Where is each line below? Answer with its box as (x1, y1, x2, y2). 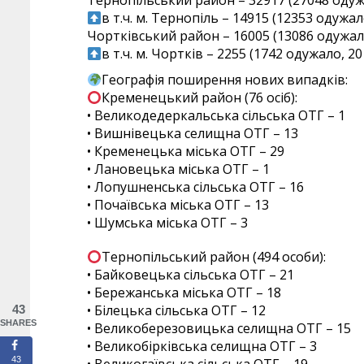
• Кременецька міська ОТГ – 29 (87, 142, 284, 161)
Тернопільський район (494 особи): (102, 248, 327, 266)
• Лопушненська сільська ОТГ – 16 (87, 178, 304, 197)
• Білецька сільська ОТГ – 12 (87, 301, 266, 320)
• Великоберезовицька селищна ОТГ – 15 (87, 319, 351, 338)
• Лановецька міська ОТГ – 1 (87, 160, 270, 179)
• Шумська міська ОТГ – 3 (87, 214, 248, 232)
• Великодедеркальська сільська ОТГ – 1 (87, 106, 345, 125)
